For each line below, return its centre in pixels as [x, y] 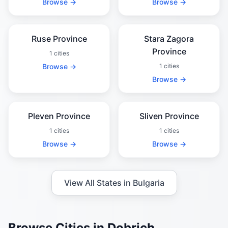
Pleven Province [59, 116]
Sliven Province [169, 116]
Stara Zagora [169, 39]
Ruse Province [59, 39]
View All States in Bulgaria [114, 183]
